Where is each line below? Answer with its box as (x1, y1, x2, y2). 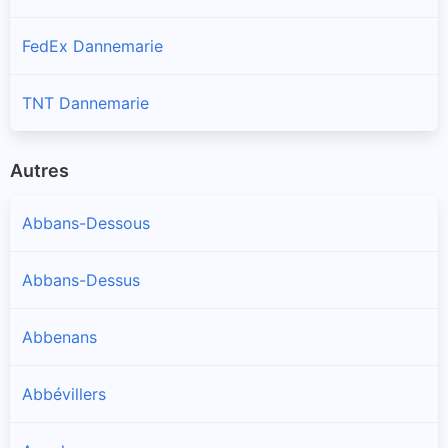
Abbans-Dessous (22, 213, 150, 234)
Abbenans (22, 327, 97, 348)
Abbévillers (22, 384, 106, 405)
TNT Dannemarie (22, 92, 149, 113)
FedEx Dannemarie (22, 35, 163, 56)
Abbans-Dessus (22, 270, 140, 291)
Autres (10, 159, 69, 181)
